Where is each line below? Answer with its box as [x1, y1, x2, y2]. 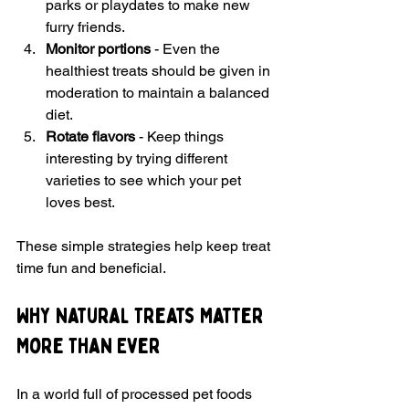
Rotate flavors [46, 128, 135, 146]
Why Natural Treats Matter [16, 302, 268, 331]
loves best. [46, 194, 115, 212]
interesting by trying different [46, 150, 231, 168]
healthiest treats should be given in [46, 62, 274, 80]
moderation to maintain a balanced [46, 84, 273, 102]
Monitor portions [46, 40, 151, 58]
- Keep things [135, 128, 227, 146]
